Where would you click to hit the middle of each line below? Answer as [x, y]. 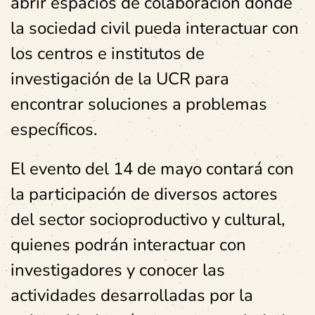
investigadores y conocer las [118, 270]
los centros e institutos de [108, 53]
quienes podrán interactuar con [128, 245]
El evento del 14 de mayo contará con [152, 169]
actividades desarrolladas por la [132, 295]
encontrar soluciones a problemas [139, 104]
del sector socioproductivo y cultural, [148, 219]
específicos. [54, 129]
